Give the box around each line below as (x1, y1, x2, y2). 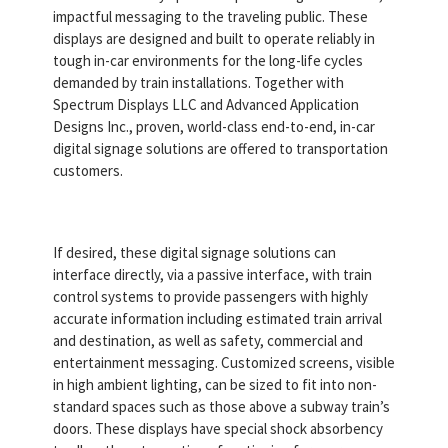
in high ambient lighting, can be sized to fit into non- (53, 375, 377, 395)
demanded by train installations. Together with (53, 73, 344, 93)
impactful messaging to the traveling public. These (53, 7, 368, 27)
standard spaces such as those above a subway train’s (53, 397, 390, 417)
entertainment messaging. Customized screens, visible (53, 353, 395, 373)
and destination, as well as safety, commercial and (53, 331, 363, 351)
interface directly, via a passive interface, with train (53, 265, 372, 285)
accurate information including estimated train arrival (53, 309, 382, 329)
